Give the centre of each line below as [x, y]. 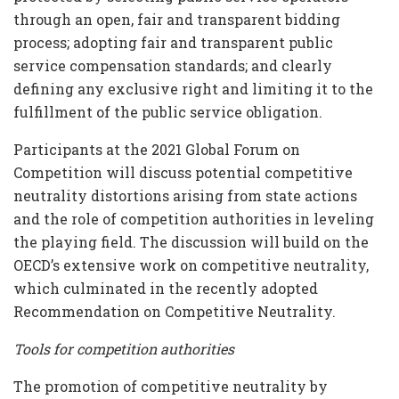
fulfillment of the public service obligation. [168, 111]
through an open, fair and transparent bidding [177, 19]
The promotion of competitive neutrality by [171, 386]
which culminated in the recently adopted [166, 288]
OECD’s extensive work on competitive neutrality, [191, 265]
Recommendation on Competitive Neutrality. [175, 311]
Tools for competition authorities [124, 348]
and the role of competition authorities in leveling [194, 218]
